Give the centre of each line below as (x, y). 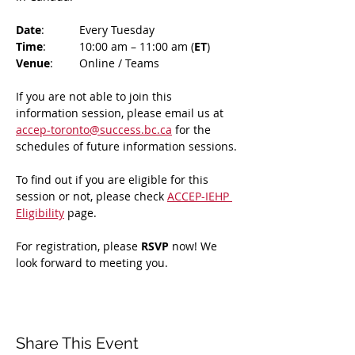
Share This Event (77, 343)
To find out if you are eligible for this (114, 179)
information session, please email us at (121, 113)
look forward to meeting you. (92, 263)
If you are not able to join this (95, 96)
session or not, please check (92, 196)
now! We (196, 246)
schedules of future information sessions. (126, 146)
